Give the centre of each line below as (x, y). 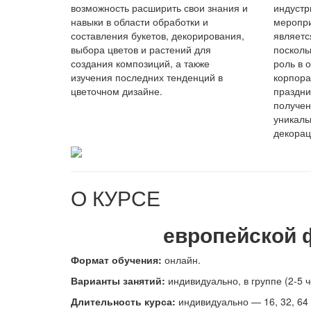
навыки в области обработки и (140, 22)
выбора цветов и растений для (141, 49)
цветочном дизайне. (117, 91)
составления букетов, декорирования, (158, 35)
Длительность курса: (123, 301)
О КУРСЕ (116, 197)
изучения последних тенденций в (147, 77)
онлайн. (181, 260)
